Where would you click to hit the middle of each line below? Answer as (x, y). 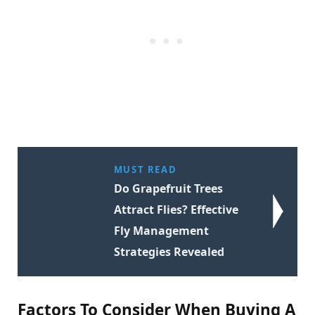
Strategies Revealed (169, 252)
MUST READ (145, 170)
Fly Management (161, 231)
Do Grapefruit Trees (168, 189)
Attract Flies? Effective (176, 210)
